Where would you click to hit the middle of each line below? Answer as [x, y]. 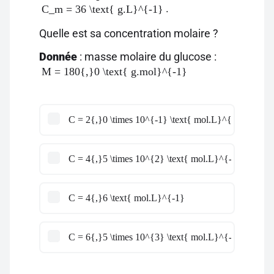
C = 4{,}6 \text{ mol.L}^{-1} [127, 198]
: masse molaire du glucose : [147, 57]
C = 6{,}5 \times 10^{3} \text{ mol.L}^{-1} [155, 237]
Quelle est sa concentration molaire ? [129, 33]
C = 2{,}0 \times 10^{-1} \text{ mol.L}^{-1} [157, 120]
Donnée [58, 57]
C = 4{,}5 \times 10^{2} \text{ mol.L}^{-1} [155, 159]
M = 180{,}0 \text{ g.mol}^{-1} [114, 72]
